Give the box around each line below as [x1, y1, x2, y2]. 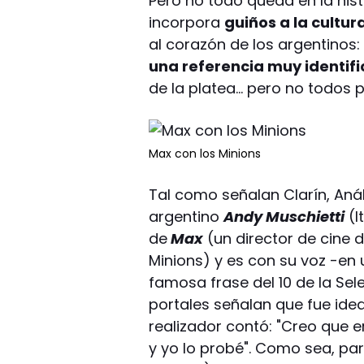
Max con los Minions [149, 145, 262, 162]
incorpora [149, 11, 225, 32]
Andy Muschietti [223, 206, 345, 227]
